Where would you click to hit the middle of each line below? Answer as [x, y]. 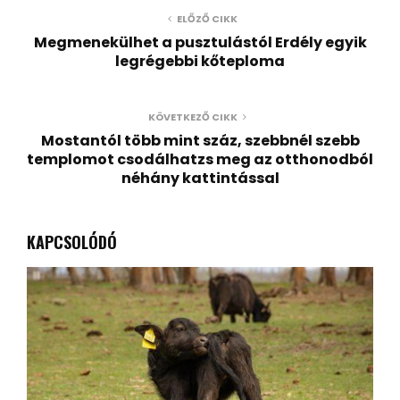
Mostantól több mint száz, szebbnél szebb [200, 140]
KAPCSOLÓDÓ [72, 242]
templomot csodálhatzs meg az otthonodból [200, 159]
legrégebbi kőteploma [200, 61]
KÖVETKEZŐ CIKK [193, 117]
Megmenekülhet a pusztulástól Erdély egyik [200, 42]
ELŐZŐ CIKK [207, 18]
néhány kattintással [200, 178]
